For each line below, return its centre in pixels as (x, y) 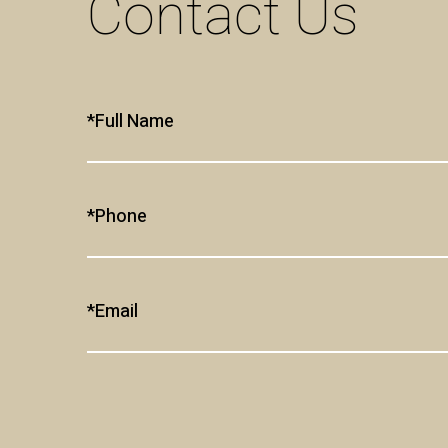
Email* (116, 311)
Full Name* (134, 121)
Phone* (121, 216)
